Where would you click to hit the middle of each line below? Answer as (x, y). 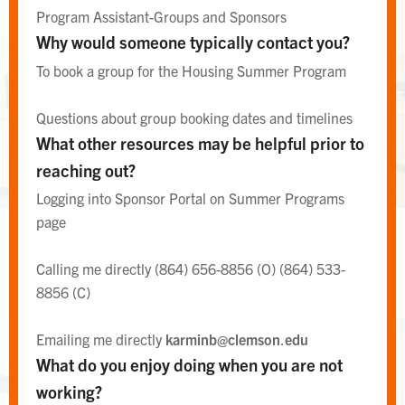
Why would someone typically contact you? (193, 41)
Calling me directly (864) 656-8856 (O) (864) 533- (191, 269)
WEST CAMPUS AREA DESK (165, 253)
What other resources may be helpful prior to (200, 142)
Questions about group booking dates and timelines (194, 117)
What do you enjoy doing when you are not (189, 365)
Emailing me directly (101, 339)
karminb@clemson (223, 339)
